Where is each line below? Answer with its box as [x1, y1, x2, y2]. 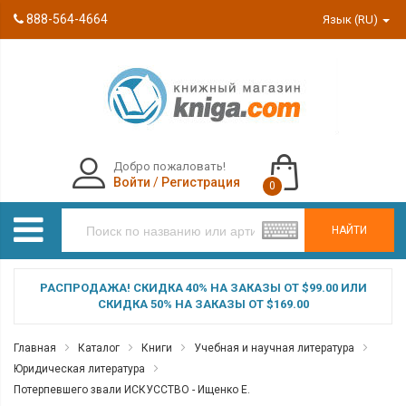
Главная [14, 342, 56, 354]
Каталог [78, 342, 120, 354]
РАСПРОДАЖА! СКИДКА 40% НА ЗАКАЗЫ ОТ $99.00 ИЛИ [39, 281, 367, 295]
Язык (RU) [323, 13, 382, 26]
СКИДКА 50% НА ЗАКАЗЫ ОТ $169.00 [97, 297, 309, 311]
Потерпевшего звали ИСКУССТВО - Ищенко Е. [14, 383, 250, 396]
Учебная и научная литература [194, 342, 354, 354]
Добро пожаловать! [112, 159, 226, 173]
